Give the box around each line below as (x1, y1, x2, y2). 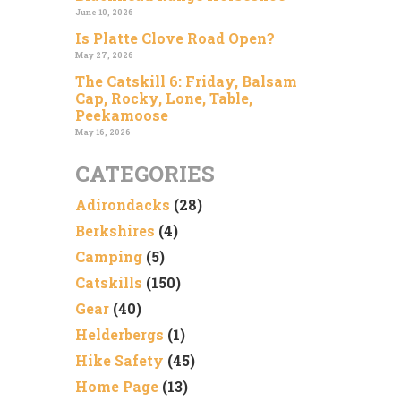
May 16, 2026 (74, 126, 131, 137)
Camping (74, 247, 142, 267)
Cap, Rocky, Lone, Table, (74, 88, 252, 107)
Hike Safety (74, 351, 164, 371)
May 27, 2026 (74, 49, 133, 60)
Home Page (74, 377, 158, 397)
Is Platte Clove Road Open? (74, 28, 275, 47)
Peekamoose (74, 105, 168, 124)
